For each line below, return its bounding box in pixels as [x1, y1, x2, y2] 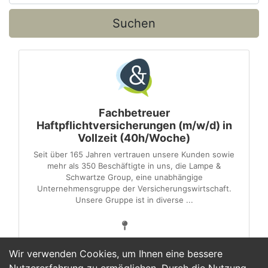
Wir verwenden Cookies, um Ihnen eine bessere [9, 248, 223, 260]
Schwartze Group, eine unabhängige [65, 172, 203, 182]
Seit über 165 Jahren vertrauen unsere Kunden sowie [33, 150, 234, 159]
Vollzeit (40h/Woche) [78, 132, 190, 144]
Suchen [112, 16, 156, 31]
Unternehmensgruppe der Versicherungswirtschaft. [36, 184, 232, 193]
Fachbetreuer [98, 106, 170, 119]
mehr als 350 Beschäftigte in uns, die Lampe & [47, 161, 221, 170]
